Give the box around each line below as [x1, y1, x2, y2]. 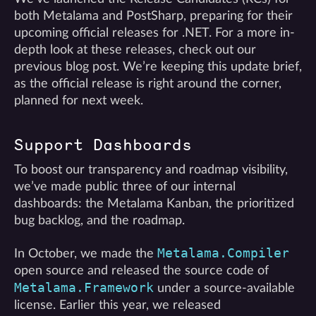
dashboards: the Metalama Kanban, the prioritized [14, 197, 294, 209]
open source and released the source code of [14, 265, 269, 276]
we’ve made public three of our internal [14, 181, 236, 193]
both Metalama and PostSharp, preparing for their [14, 10, 293, 22]
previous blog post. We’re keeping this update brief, [14, 61, 302, 73]
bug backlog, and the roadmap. [14, 214, 185, 226]
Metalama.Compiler [157, 246, 289, 260]
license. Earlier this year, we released [14, 299, 221, 311]
